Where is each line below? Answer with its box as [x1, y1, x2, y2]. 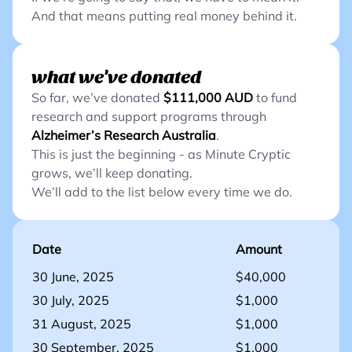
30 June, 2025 [32, 269, 114, 284]
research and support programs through [31, 108, 266, 124]
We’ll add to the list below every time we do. [31, 184, 292, 200]
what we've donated [31, 64, 201, 86]
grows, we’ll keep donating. [31, 165, 192, 181]
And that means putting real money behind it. [31, 8, 297, 24]
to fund [256, 90, 297, 105]
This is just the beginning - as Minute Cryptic [31, 146, 291, 162]
